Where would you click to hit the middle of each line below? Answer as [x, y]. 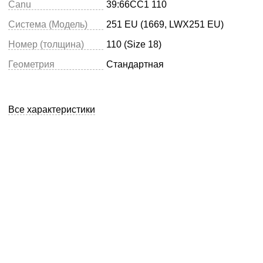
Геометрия [31, 64]
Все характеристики [52, 109]
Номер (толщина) [46, 44]
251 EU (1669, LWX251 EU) [165, 24]
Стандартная [135, 64]
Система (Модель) [48, 24]
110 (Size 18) [134, 44]
